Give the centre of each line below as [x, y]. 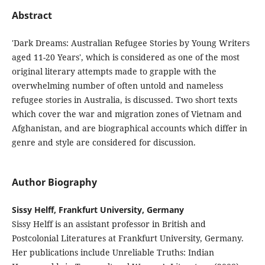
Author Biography [54, 182]
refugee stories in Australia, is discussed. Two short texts [124, 100]
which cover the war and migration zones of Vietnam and [127, 114]
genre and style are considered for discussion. [104, 143]
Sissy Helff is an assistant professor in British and [109, 224]
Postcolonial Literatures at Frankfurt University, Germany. [127, 238]
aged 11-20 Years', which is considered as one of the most [125, 57]
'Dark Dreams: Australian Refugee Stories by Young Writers [130, 43]
